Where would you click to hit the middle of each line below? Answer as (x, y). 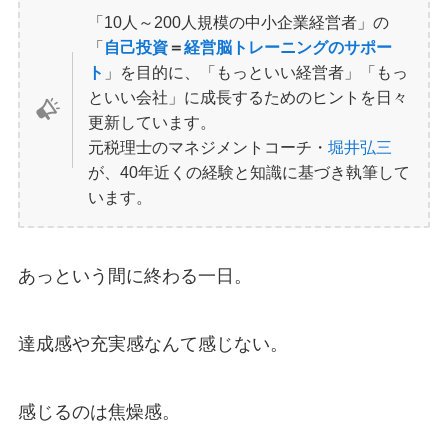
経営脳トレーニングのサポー (288, 46)
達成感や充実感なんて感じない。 (152, 343)
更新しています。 (152, 121)
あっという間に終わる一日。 (134, 276)
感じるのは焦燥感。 (98, 411)
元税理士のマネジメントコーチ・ (208, 146)
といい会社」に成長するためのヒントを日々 (248, 96)
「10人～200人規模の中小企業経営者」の (239, 21)
